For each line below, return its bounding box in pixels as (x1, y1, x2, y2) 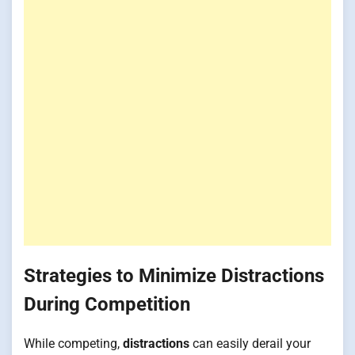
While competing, (24, 335, 123, 351)
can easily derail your (189, 335, 311, 351)
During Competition (24, 292, 190, 315)
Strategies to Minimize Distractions (24, 264, 324, 287)
